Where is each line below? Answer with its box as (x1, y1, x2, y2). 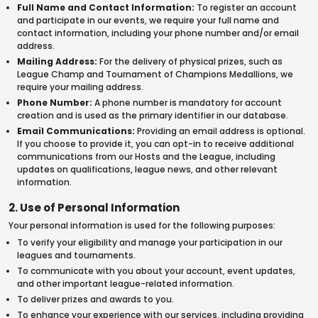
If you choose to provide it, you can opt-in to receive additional (17, 138, 294, 150)
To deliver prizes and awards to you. (17, 293, 174, 305)
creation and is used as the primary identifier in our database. (17, 109, 288, 121)
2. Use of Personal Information (9, 200, 180, 215)
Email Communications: (17, 125, 135, 137)
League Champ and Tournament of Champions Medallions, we (17, 68, 293, 80)
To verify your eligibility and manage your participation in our (17, 236, 283, 248)
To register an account (194, 1, 297, 13)
